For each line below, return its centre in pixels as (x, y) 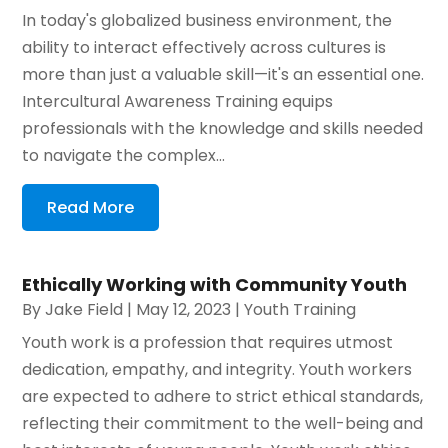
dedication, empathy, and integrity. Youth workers (217, 370)
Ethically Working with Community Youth (215, 285)
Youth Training (300, 310)
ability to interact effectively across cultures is (204, 48)
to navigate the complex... (124, 156)
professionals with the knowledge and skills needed (223, 129)
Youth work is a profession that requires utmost (208, 343)
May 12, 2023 (184, 310)
